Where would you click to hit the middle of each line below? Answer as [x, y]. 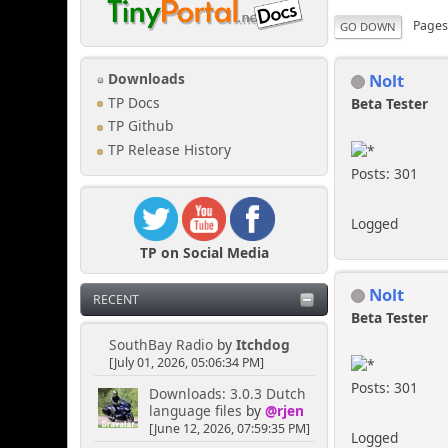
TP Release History [168, 150]
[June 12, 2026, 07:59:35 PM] [229, 428]
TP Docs [132, 103]
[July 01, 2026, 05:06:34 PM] [186, 363]
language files [195, 410]
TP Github [139, 126]
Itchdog [262, 345]
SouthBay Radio [160, 345]
